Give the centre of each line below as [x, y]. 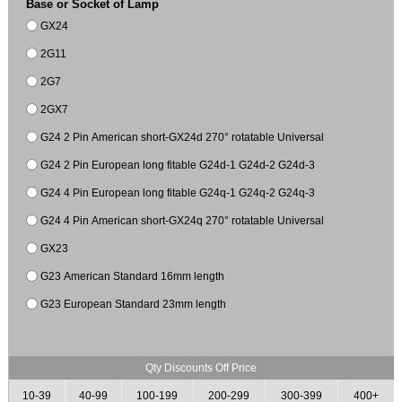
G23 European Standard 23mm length [134, 303]
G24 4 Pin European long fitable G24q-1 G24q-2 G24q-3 [241, 192]
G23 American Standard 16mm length [133, 275]
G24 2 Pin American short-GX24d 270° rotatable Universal [183, 136]
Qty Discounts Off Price [201, 368]
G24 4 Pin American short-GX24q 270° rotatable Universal [183, 220]
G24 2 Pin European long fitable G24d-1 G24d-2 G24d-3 [178, 164]
